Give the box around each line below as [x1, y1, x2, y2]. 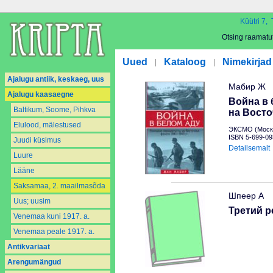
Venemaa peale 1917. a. [13, 227, 94, 236]
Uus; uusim [13, 197, 51, 205]
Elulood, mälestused [13, 121, 81, 129]
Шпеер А [229, 191, 264, 200]
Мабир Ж [229, 82, 266, 91]
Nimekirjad [222, 57, 272, 67]
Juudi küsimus [13, 136, 61, 144]
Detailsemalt [229, 144, 270, 152]
